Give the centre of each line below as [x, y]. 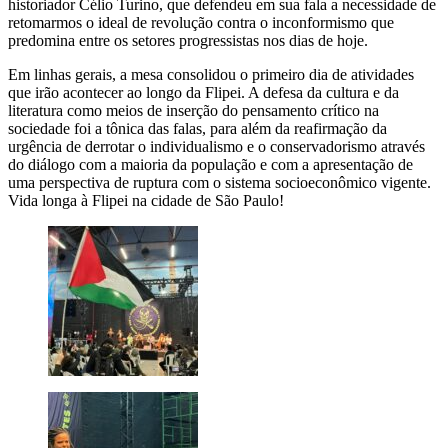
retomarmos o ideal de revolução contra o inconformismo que [201, 23]
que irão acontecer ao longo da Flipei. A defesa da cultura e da [203, 93]
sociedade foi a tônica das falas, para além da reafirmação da [197, 129]
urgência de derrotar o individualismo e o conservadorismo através [216, 147]
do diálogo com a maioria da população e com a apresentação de [210, 165]
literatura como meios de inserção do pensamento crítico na [193, 111]
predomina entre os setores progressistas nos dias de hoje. [188, 41]
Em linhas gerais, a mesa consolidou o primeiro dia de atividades [211, 75]
